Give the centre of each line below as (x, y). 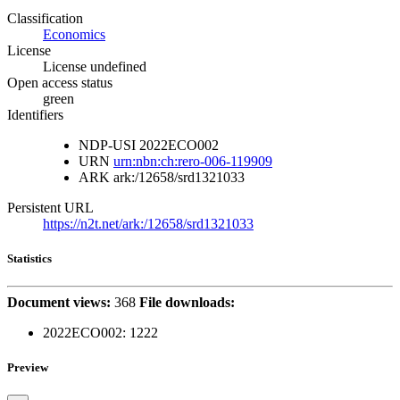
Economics (74, 34)
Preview (28, 368)
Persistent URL (50, 207)
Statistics (29, 258)
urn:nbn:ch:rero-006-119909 (193, 161)
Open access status (60, 82)
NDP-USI (107, 145)
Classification (45, 18)
